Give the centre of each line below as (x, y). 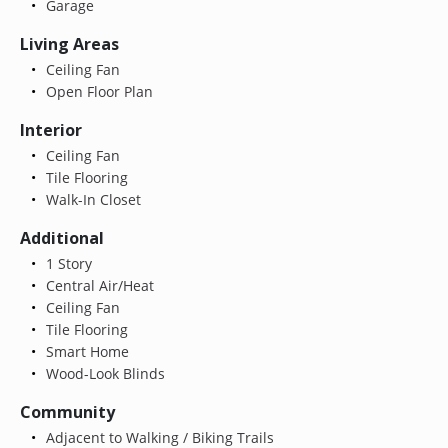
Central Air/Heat (97, 285)
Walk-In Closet (91, 199)
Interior (51, 129)
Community (67, 411)
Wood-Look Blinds (103, 373)
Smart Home (85, 351)
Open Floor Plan (97, 91)
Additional (62, 237)
